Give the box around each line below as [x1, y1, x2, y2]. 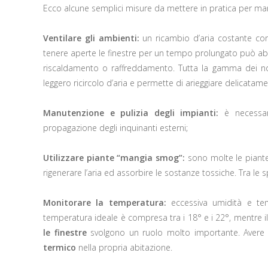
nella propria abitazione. [78, 241, 172, 253]
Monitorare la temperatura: [43, 196, 166, 208]
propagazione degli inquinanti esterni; [43, 121, 188, 133]
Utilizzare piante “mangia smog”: [43, 151, 188, 163]
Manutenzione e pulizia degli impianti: [43, 106, 219, 118]
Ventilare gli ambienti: [43, 32, 139, 44]
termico [43, 241, 78, 253]
